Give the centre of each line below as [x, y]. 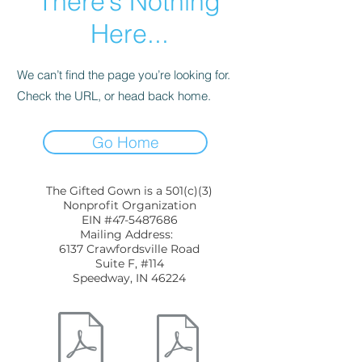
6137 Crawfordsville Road [129, 249]
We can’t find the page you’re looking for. [124, 75]
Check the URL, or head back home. [114, 96]
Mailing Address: [129, 234]
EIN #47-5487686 [129, 220]
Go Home [125, 142]
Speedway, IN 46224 [129, 278]
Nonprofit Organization [129, 205]
